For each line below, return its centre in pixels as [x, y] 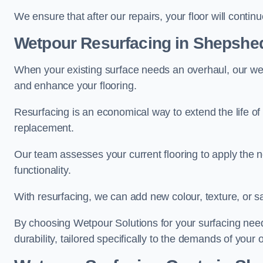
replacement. [44, 128]
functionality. [43, 171]
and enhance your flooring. [75, 86]
